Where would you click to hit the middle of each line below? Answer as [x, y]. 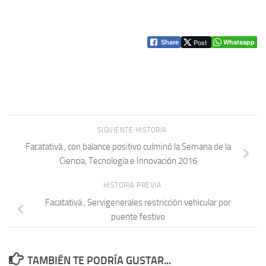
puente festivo [138, 216]
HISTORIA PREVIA [133, 186]
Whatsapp [239, 42]
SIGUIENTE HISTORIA [133, 130]
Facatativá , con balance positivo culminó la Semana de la [128, 147]
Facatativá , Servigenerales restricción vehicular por [138, 202]
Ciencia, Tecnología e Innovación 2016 [128, 161]
